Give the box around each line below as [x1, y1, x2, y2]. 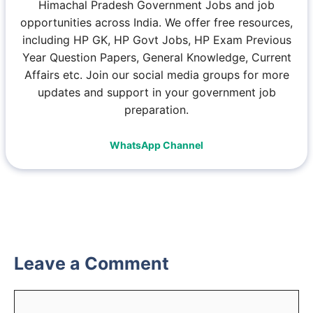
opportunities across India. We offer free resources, [20, 15, 293, 29]
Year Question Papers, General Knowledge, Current [22, 50, 291, 64]
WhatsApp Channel [110, 138, 203, 151]
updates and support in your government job [37, 85, 276, 99]
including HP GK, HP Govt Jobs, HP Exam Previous [22, 32, 291, 47]
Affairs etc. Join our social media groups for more [24, 67, 289, 82]
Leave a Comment [14, 252, 169, 274]
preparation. [124, 102, 189, 117]
